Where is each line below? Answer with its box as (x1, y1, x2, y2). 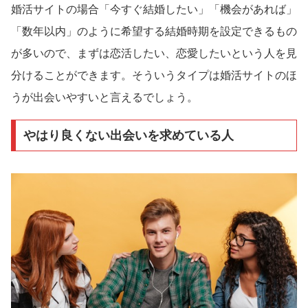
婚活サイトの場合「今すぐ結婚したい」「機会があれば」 (11, 3, 297, 15)
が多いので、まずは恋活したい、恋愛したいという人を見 (11, 47, 297, 59)
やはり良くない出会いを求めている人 (23, 128, 234, 142)
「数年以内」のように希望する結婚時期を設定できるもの (11, 25, 297, 37)
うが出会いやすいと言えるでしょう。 (11, 91, 198, 103)
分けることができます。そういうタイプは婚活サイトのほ (11, 69, 297, 81)
